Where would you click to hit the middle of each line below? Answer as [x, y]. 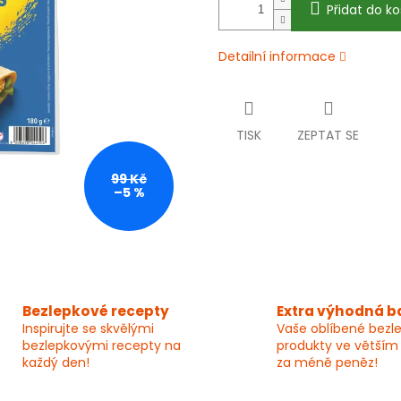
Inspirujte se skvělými [88, 329]
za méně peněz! [327, 363]
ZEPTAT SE [328, 136]
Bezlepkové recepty [95, 311]
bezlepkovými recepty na [101, 346]
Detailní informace [277, 57]
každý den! [55, 363]
